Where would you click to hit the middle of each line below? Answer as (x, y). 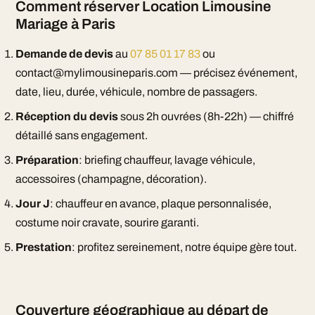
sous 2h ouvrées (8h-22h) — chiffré (206, 116)
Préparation (47, 160)
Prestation (43, 247)
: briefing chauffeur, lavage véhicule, (167, 160)
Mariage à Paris (65, 24)
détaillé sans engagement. (81, 135)
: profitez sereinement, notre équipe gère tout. (184, 247)
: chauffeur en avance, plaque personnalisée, (160, 204)
